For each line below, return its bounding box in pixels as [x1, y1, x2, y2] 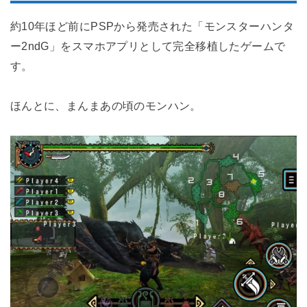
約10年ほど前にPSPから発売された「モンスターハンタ [10, 19, 294, 32]
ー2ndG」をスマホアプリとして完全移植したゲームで [10, 39, 286, 52]
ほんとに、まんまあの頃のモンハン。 [10, 99, 201, 112]
